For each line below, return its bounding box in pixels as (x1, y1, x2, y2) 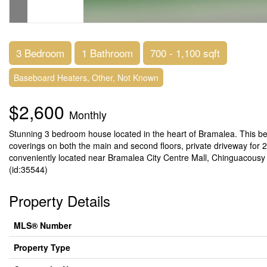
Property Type (14, 241, 70, 253)
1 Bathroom (82, 45, 133, 60)
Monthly (69, 107, 107, 122)
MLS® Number (14, 219, 72, 231)
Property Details (9, 190, 110, 211)
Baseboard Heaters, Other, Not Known (14, 72, 159, 83)
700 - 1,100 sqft (150, 45, 220, 60)
